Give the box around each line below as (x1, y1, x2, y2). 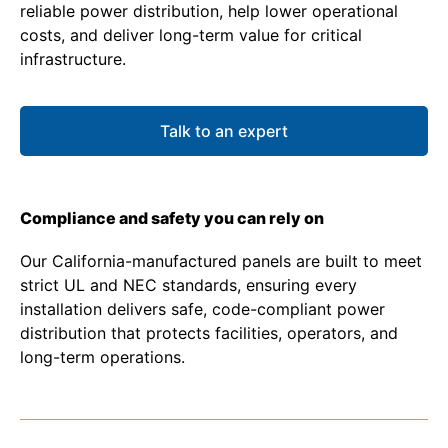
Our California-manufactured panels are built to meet (20, 251, 422, 272)
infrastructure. (20, 49, 126, 70)
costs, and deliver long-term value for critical (20, 25, 362, 46)
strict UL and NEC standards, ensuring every (20, 275, 357, 296)
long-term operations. (20, 347, 185, 368)
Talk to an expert (160, 120, 288, 141)
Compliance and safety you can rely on (20, 207, 324, 228)
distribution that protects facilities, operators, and (20, 323, 398, 344)
